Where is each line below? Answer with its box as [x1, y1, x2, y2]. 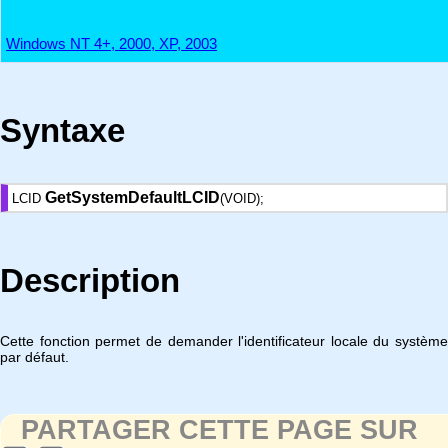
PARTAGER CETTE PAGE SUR [21, 415, 418, 445]
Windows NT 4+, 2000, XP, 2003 [6, 35, 217, 52]
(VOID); [220, 191, 264, 206]
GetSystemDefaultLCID [45, 189, 220, 206]
